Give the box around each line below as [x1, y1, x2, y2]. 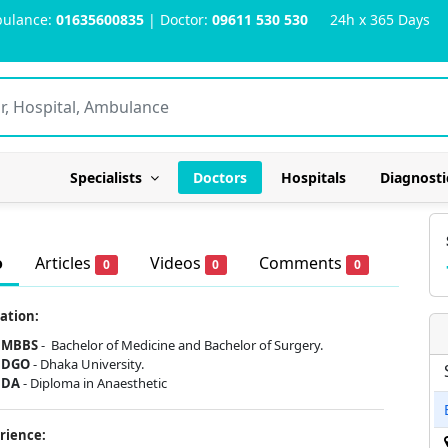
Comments [259, 252, 347, 274]
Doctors [193, 168, 247, 187]
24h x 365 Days [308, 10, 430, 29]
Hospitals [281, 168, 346, 187]
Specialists [70, 168, 150, 187]
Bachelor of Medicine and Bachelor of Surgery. [51, 336, 323, 354]
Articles [35, 252, 95, 274]
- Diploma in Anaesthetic [20, 374, 167, 392]
